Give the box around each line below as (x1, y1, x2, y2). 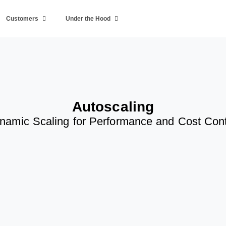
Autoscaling (72, 98, 154, 115)
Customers (6, 15, 39, 22)
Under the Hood (66, 15, 111, 22)
